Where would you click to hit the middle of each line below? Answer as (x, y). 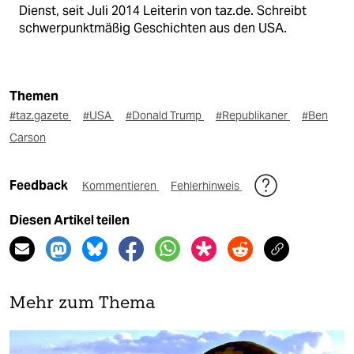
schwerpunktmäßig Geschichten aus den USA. (153, 28)
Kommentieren (121, 186)
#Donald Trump (165, 116)
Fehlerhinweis (206, 186)
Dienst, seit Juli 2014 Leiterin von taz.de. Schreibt (163, 11)
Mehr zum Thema (83, 304)
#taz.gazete (40, 116)
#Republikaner (253, 116)
